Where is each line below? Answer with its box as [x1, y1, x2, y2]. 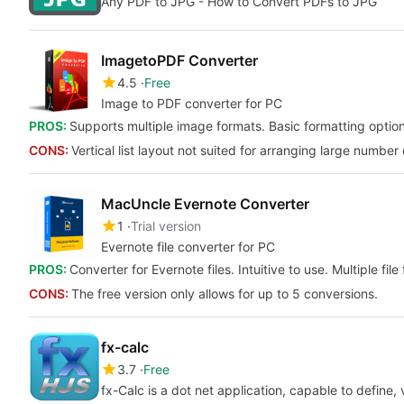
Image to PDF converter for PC [101, 96, 282, 111]
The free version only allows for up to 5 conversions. [71, 286, 378, 301]
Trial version [131, 218, 201, 234]
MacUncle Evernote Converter [101, 195, 309, 213]
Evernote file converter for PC [101, 239, 275, 254]
